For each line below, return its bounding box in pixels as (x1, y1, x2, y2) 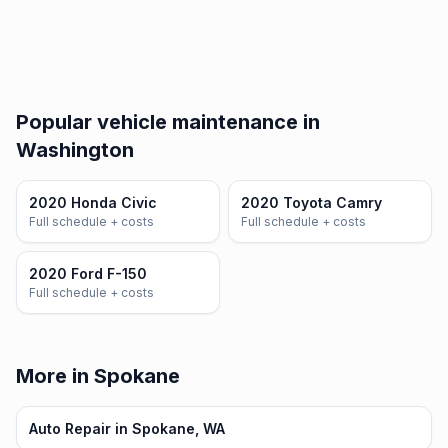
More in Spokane (16, 364, 180, 388)
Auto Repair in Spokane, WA (29, 420, 225, 437)
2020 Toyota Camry (241, 194, 382, 211)
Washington (16, 138, 134, 162)
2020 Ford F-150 (29, 265, 147, 282)
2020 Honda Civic (29, 194, 157, 211)
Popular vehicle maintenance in (16, 110, 320, 134)
